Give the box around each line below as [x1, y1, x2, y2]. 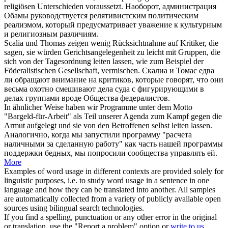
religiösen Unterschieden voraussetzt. [4, 2, 123, 11]
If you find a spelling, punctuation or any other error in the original [4, 213, 217, 222]
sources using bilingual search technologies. [4, 204, 144, 213]
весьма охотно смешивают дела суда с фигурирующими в [4, 84, 204, 94]
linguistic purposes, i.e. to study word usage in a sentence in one [4, 176, 209, 185]
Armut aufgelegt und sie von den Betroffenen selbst [4, 121, 172, 130]
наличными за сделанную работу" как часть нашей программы [4, 139, 223, 149]
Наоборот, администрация [125, 2, 216, 11]
